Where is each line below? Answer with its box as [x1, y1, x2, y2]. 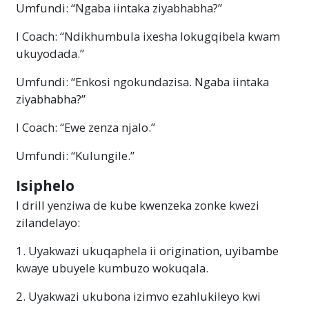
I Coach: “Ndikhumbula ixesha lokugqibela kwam [16, 28, 280, 44]
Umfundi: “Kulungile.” [16, 147, 134, 163]
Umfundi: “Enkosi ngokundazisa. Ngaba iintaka [16, 73, 269, 90]
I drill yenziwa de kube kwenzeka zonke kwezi [16, 197, 259, 213]
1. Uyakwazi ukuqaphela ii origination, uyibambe [16, 242, 279, 259]
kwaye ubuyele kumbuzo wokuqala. [16, 259, 208, 276]
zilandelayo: [16, 214, 80, 230]
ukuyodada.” [16, 45, 84, 61]
